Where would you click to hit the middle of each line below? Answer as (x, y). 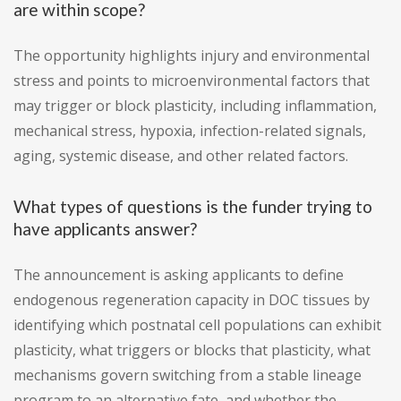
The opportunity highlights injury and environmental (192, 56)
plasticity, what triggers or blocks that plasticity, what (192, 350)
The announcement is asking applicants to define (179, 275)
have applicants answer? (105, 229)
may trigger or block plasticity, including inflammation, (195, 106)
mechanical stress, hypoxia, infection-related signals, (190, 131)
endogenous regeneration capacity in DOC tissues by (192, 300)
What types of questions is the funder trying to (193, 207)
